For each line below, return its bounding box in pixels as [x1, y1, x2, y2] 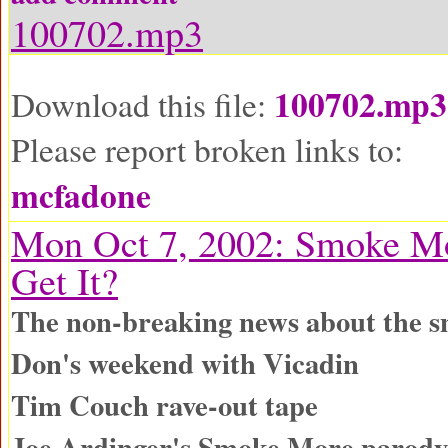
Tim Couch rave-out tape [11, 384, 318, 426]
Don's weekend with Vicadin [11, 342, 359, 384]
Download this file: [11, 82, 274, 126]
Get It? [11, 255, 118, 306]
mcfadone [11, 171, 151, 219]
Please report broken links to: [11, 127, 403, 171]
